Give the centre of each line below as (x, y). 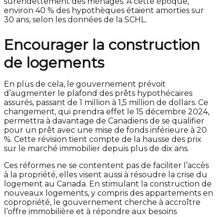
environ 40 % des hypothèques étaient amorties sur (104, 10)
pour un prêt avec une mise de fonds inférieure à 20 (105, 130)
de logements (54, 63)
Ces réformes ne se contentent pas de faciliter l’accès (106, 165)
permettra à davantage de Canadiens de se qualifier (104, 121)
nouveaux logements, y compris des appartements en (108, 193)
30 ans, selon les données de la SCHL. (75, 20)
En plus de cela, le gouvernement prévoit (85, 84)
